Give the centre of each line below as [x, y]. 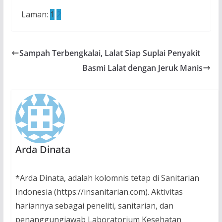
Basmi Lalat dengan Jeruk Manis [143, 68]
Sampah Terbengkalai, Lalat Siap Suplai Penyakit [110, 53]
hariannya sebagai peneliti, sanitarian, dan [94, 206]
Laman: [35, 14]
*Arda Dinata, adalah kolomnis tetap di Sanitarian [107, 178]
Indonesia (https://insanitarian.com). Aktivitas [99, 192]
